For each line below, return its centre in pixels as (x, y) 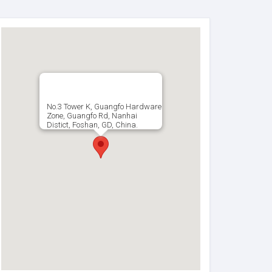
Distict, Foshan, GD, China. (92, 125)
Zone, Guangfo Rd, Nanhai (92, 116)
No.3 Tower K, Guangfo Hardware (104, 107)
